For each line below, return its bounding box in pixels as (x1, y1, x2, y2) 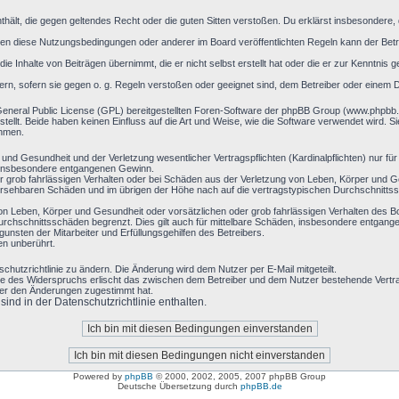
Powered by (73, 371, 125, 381)
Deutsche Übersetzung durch (117, 381, 240, 391)
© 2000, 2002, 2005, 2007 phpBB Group (153, 371, 326, 381)
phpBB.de (240, 381, 282, 391)
